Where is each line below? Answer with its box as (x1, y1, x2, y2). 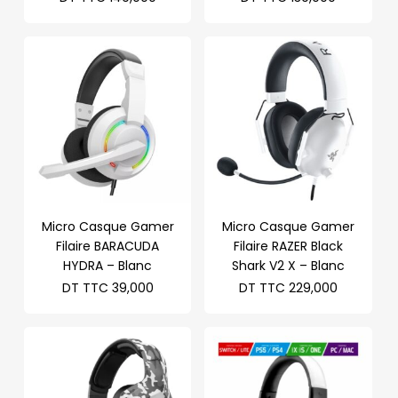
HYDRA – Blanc (63, 256, 153, 275)
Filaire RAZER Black (233, 236, 343, 255)
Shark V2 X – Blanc (231, 256, 345, 275)
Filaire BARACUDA (56, 236, 160, 255)
